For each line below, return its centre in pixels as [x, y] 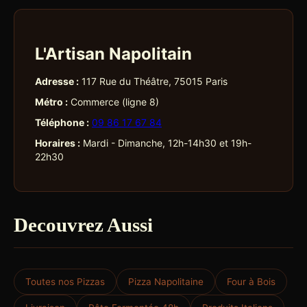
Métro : [51, 102]
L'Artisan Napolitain [113, 54]
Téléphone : [62, 122]
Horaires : [58, 143]
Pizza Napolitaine [166, 282]
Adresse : [57, 81]
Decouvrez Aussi [83, 225]
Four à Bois [251, 282]
